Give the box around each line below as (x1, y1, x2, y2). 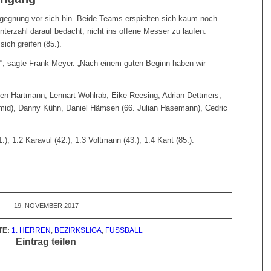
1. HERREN (11, 226, 51, 234)
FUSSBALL (105, 226, 139, 234)
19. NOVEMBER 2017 (13, 201, 79, 209)
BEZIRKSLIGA (54, 226, 102, 234)
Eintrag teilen (16, 236, 77, 247)
